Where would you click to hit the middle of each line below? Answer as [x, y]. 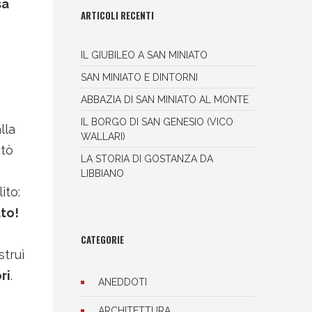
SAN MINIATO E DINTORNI [139, 77]
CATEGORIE [102, 240]
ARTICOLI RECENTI [117, 15]
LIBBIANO [102, 173]
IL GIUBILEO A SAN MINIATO [144, 55]
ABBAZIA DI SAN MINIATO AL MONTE [165, 100]
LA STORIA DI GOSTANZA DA [147, 159]
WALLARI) [103, 136]
